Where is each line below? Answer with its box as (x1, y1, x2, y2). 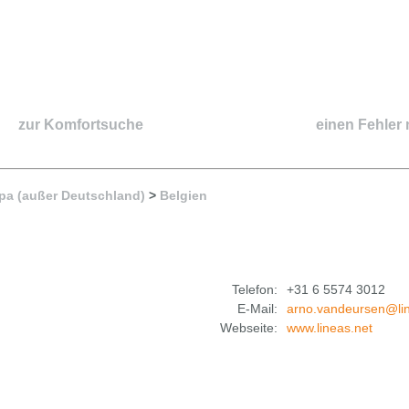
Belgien (160, 188, 207, 203)
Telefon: (232, 281, 278, 297)
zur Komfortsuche (18, 117, 143, 132)
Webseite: (220, 320, 278, 335)
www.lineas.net (287, 320, 372, 335)
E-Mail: (237, 300, 278, 316)
